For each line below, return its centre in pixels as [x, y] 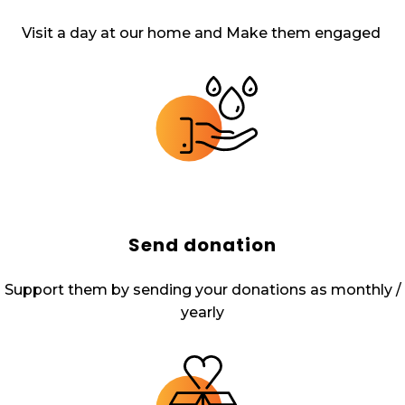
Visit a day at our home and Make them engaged [202, 33]
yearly [202, 312]
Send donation [202, 245]
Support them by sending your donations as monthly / [202, 289]
